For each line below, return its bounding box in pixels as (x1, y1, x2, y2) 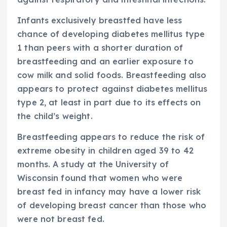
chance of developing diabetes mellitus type (17, 29, 205, 40)
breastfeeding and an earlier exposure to (17, 56, 194, 67)
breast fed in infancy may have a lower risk (17, 186, 201, 197)
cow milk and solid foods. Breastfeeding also (17, 70, 207, 81)
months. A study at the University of (17, 159, 169, 170)
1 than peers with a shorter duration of (17, 43, 183, 53)
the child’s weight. (17, 111, 93, 122)
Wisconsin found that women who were (17, 173, 183, 183)
